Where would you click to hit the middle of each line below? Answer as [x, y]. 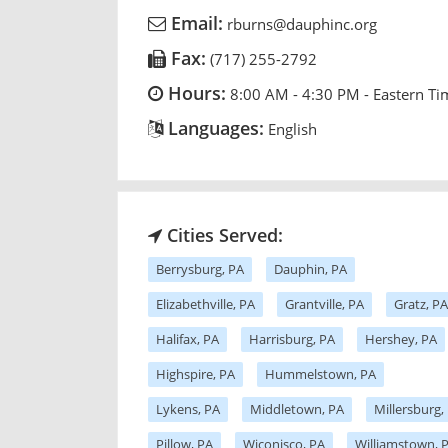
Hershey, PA [401, 338]
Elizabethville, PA [205, 303]
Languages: [213, 127]
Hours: [194, 92]
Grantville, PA [324, 303]
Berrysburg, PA [200, 268]
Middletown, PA [297, 408]
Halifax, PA [187, 338]
